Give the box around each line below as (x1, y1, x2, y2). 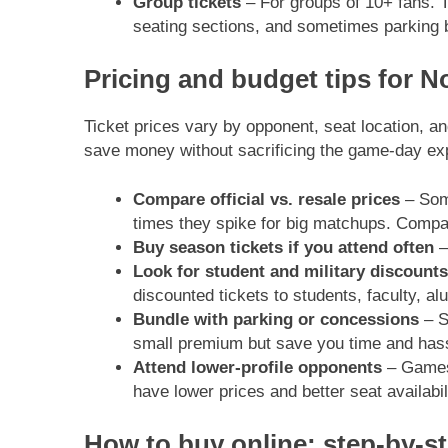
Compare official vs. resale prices (132, 190, 400, 210)
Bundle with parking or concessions (132, 310, 419, 330)
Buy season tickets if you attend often (132, 238, 434, 258)
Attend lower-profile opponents (132, 358, 382, 378)
